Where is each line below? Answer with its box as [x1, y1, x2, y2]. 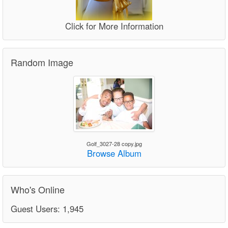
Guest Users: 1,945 [11, 202, 83, 215]
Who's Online [11, 182, 65, 196]
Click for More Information [65, 19, 163, 32]
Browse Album [87, 147, 141, 159]
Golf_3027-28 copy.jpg [86, 139, 142, 148]
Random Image [11, 55, 73, 69]
